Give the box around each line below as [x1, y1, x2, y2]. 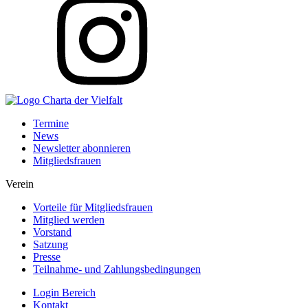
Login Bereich [33, 287, 96, 299]
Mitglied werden [33, 214, 104, 226]
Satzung [33, 239, 68, 251]
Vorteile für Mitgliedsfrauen [33, 201, 153, 214]
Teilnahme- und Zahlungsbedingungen [33, 263, 201, 276]
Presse [33, 251, 60, 263]
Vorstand [33, 226, 71, 239]
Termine [33, 118, 69, 130]
